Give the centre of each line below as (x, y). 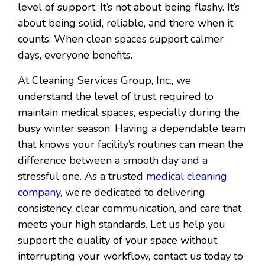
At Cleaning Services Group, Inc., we (104, 81)
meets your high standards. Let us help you (122, 224)
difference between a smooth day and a (113, 161)
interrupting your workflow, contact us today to (130, 256)
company (39, 193)
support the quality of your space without (117, 240)
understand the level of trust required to (116, 97)
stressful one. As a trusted (82, 177)
